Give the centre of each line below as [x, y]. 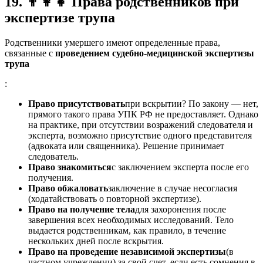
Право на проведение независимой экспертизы [127, 252]
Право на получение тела [82, 210]
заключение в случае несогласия [173, 188]
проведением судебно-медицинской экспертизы [155, 53]
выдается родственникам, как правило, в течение [127, 231]
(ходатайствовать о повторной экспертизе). [115, 199]
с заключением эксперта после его [180, 167]
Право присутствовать [77, 104]
